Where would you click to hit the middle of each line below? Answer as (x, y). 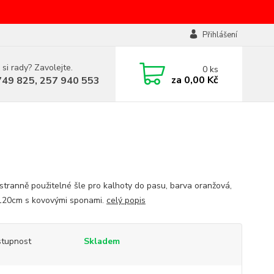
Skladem (102, 241)
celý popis (126, 200)
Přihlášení (220, 35)
